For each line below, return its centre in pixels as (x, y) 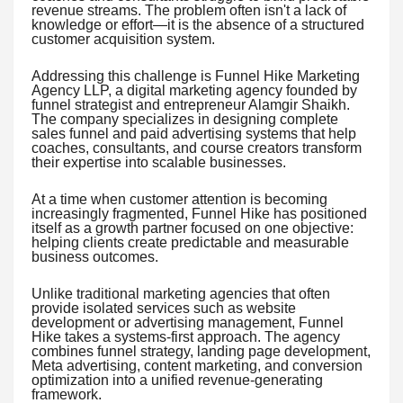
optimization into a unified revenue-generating (177, 380)
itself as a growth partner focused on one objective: (193, 228)
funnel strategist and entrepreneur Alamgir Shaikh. (191, 104)
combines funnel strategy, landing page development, (201, 351)
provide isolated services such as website (164, 308)
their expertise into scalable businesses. (159, 162)
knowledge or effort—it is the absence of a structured (198, 24)
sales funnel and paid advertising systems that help (194, 133)
